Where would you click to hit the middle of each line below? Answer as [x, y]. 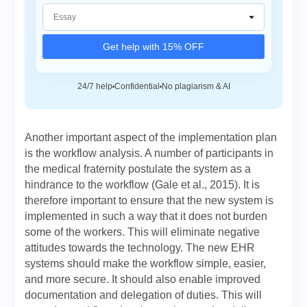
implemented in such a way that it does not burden [146, 216]
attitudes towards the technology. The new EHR [140, 248]
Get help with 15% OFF [153, 46]
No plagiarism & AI [196, 86]
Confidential [137, 86]
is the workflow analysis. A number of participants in [149, 153]
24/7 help [95, 86]
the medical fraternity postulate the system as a [138, 169]
